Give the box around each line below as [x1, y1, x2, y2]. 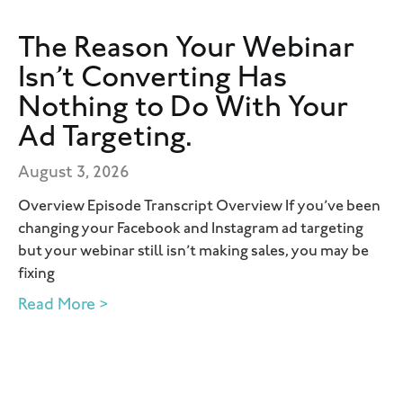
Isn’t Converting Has [18, 67, 287, 93]
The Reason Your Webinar [18, 37, 354, 63]
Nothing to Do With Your [18, 96, 348, 122]
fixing [18, 268, 55, 282]
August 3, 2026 [18, 166, 130, 181]
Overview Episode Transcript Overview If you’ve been [18, 201, 381, 214]
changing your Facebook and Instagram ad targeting [18, 223, 363, 237]
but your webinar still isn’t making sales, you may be [18, 246, 369, 259]
